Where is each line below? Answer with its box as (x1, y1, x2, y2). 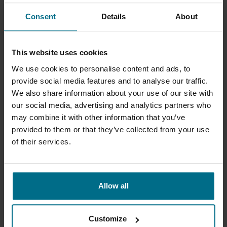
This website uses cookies (12, 48, 108, 57)
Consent (25, 12, 56, 21)
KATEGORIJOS (20, 22, 68, 32)
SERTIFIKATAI (20, 101, 67, 111)
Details (101, 12, 126, 21)
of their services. (12, 137, 71, 146)
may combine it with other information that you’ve (12, 112, 185, 122)
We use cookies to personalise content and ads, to (12, 64, 191, 73)
